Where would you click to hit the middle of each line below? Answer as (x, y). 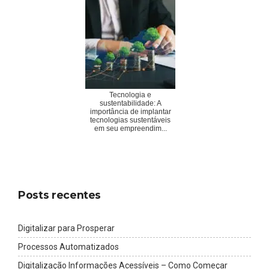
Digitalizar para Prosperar (66, 228)
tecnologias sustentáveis (130, 120)
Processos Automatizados (68, 247)
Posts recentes (60, 195)
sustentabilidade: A (130, 104)
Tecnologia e (130, 95)
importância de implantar (130, 112)
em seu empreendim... (130, 129)
